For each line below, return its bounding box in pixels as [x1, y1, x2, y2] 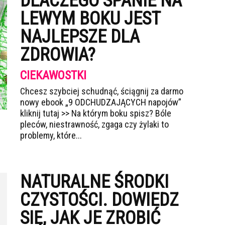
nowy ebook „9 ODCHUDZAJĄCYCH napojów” [20, 97, 181, 107]
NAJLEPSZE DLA [20, 26, 140, 47]
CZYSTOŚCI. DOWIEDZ [20, 189, 179, 210]
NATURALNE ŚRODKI [20, 171, 169, 192]
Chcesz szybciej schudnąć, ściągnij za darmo [20, 86, 183, 96]
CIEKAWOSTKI [20, 68, 86, 82]
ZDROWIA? [20, 44, 95, 65]
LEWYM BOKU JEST [20, 8, 160, 29]
